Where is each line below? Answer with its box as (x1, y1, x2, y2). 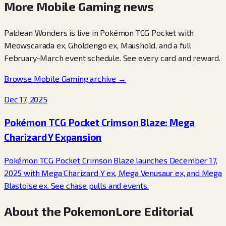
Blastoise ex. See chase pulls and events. (4, 180, 149, 190)
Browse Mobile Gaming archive (4, 74, 117, 84)
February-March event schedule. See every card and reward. (4, 53, 220, 63)
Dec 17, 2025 (4, 94, 47, 104)
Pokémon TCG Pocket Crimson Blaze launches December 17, (4, 155, 217, 165)
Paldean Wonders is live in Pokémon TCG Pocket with (4, 28, 194, 38)
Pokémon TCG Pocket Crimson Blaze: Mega (4, 116, 195, 128)
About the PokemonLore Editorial (4, 203, 193, 218)
